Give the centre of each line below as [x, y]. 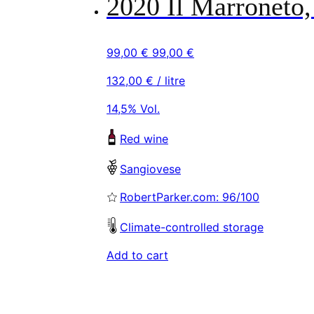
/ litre [169, 81]
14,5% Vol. [133, 109]
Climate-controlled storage [192, 227]
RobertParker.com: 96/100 [190, 197]
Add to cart [137, 255]
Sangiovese [150, 169]
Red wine [144, 138]
